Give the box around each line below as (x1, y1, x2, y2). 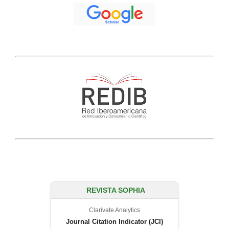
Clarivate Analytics (89, 207, 140, 214)
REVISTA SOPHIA (86, 186, 145, 195)
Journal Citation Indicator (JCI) (66, 218, 163, 226)
